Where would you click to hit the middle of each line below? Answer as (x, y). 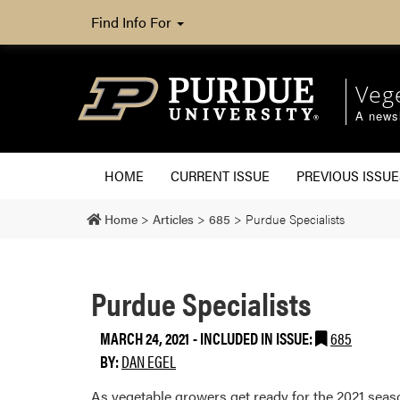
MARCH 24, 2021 (145, 337)
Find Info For (133, 22)
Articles (173, 218)
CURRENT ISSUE (220, 175)
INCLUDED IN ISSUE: (258, 337)
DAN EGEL (149, 361)
